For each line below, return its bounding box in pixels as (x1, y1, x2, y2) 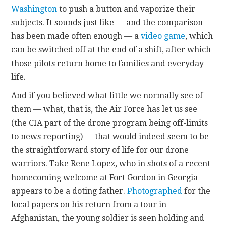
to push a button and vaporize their (57, 4, 196, 14)
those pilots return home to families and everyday (11, 58, 204, 68)
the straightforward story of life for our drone (11, 145, 189, 155)
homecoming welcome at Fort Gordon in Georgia (11, 172, 198, 182)
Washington (11, 4, 58, 14)
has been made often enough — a (11, 31, 141, 41)
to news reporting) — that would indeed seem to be (11, 131, 209, 141)
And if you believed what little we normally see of (11, 90, 203, 100)
